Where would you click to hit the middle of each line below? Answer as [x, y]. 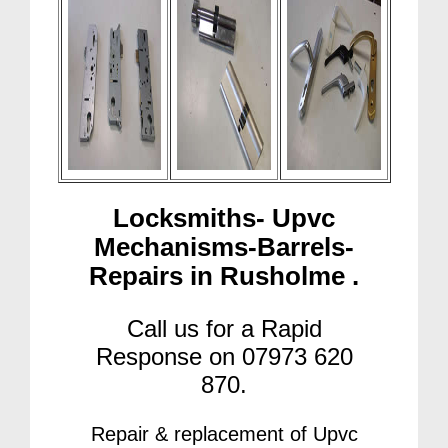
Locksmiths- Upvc [224, 218]
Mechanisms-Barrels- [224, 247]
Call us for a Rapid [224, 329]
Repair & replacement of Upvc [224, 434]
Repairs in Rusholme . [224, 276]
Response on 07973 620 [224, 357]
